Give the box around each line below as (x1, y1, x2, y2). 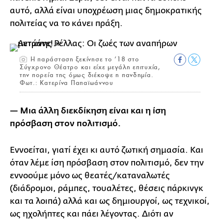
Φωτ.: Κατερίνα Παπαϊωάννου (20, 78, 113, 87)
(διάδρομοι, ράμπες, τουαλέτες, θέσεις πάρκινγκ (10, 183, 203, 193)
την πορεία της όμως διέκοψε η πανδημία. (20, 70, 154, 79)
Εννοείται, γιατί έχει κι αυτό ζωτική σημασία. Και (10, 145, 203, 155)
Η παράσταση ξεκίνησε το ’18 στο (28, 55, 139, 63)
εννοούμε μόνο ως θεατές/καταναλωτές (10, 170, 170, 180)
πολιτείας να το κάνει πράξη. (10, 18, 125, 28)
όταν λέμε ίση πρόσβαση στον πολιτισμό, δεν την (10, 158, 204, 167)
